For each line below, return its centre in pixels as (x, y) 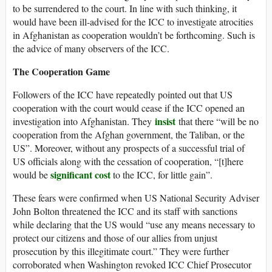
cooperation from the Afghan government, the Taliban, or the (129, 135)
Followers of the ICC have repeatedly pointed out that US (123, 95)
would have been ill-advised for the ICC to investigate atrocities (133, 22)
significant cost (80, 175)
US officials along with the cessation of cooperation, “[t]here (128, 161)
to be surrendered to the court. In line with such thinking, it (125, 8)
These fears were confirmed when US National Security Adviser (136, 198)
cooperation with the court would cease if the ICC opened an (129, 108)
